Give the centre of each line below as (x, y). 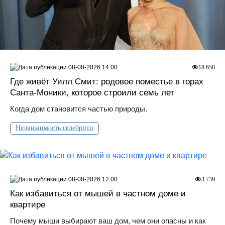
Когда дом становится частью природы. (79, 108)
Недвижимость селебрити (54, 128)
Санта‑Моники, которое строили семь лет (92, 92)
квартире (28, 204)
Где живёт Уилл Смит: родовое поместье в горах (107, 81)
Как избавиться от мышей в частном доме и (98, 193)
